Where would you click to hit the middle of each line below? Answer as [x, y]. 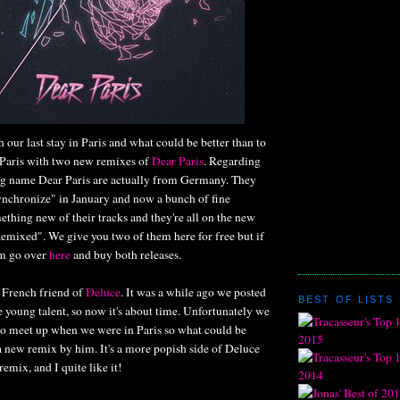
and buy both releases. [126, 254]
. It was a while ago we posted [193, 292]
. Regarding [232, 160]
